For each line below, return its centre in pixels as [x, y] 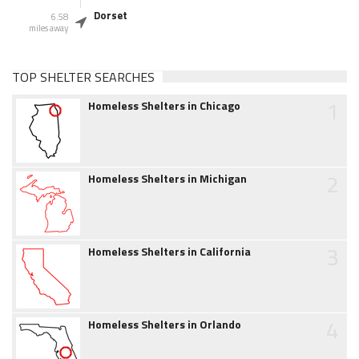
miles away [48, 28]
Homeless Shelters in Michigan [167, 179]
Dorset [111, 16]
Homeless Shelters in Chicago [164, 106]
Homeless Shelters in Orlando [165, 325]
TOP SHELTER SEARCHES [83, 77]
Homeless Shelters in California [169, 252]
